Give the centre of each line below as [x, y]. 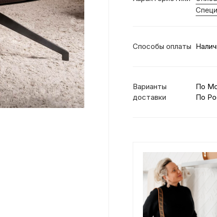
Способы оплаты [162, 46]
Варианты [150, 86]
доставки [149, 97]
